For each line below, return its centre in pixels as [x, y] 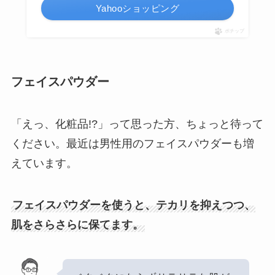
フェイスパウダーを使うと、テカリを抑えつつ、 [134, 205]
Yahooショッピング [137, 8]
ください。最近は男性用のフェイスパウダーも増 [132, 144]
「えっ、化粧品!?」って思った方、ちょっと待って [137, 124]
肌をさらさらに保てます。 [77, 224]
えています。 [44, 164]
